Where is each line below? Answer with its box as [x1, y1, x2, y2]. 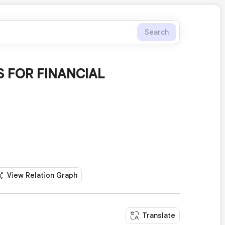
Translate [142, 210, 175, 220]
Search [145, 28, 169, 37]
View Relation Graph [7, 171, 77, 180]
